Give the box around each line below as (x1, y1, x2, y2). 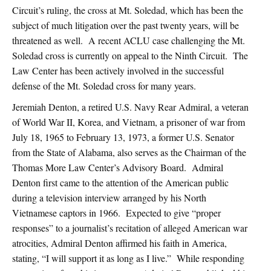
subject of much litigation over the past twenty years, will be (12, 19, 239, 32)
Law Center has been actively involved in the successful (12, 64, 224, 77)
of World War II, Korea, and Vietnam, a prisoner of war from (12, 116, 245, 129)
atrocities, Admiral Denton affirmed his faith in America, (12, 237, 227, 250)
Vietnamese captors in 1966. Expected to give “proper (12, 206, 221, 220)
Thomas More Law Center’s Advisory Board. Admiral (12, 161, 223, 174)
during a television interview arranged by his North (12, 191, 206, 204)
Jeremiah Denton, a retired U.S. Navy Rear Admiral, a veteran (12, 100, 249, 114)
